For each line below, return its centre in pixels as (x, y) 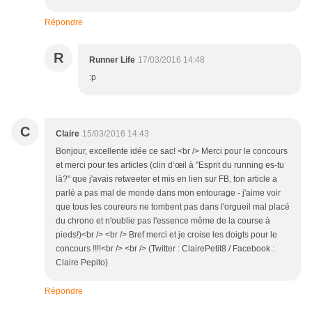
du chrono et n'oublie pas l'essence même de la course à (163, 221)
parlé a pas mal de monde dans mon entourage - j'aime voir (168, 193)
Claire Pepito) (82, 263)
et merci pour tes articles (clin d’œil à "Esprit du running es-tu (170, 165)
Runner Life (112, 60)
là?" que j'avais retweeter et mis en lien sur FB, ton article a (166, 179)
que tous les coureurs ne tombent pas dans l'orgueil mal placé (173, 207)
